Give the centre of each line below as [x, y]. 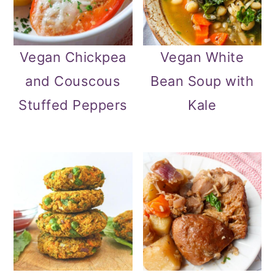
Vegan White [202, 57]
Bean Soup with [202, 81]
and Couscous [73, 81]
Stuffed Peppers [73, 105]
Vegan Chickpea [73, 57]
